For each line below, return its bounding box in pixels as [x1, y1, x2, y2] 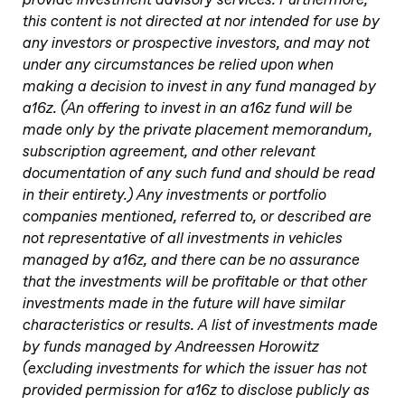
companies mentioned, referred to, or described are [22, 207, 372, 228]
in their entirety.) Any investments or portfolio [22, 185, 326, 206]
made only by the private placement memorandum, [22, 120, 372, 141]
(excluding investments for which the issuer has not [22, 359, 367, 380]
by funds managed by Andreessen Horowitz [22, 337, 319, 358]
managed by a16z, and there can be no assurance [22, 250, 360, 271]
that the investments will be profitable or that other [22, 272, 367, 293]
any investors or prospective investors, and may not [22, 33, 370, 54]
